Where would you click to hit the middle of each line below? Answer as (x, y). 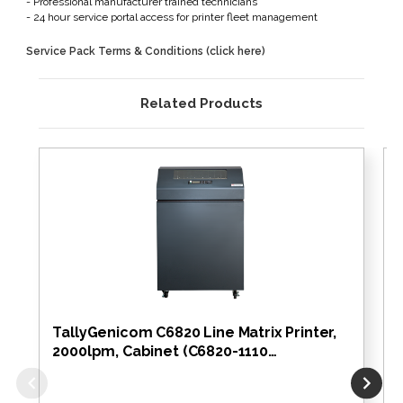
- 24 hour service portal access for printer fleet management (172, 17)
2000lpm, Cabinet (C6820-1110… (165, 351)
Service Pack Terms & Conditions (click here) (146, 51)
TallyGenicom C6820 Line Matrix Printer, (195, 332)
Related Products (201, 103)
